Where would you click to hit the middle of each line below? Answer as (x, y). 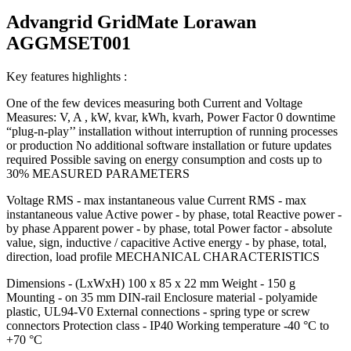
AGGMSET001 (69, 43)
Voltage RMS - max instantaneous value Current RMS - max (156, 200)
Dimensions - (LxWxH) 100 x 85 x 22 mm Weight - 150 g (151, 283)
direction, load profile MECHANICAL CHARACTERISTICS (163, 256)
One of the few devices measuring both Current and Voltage (154, 103)
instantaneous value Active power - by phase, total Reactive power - (174, 214)
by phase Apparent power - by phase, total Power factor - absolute (169, 228)
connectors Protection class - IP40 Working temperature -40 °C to (168, 325)
